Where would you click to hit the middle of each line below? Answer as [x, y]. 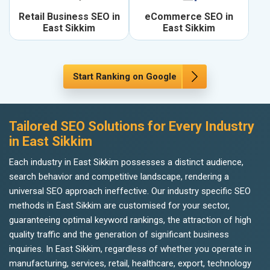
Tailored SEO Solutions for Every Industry [132, 127]
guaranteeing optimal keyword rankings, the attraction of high [130, 220]
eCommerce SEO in [189, 17]
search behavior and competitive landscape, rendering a [119, 177]
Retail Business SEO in [69, 17]
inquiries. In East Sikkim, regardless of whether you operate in [130, 249]
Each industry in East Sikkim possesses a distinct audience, [126, 162]
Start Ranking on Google [125, 77]
